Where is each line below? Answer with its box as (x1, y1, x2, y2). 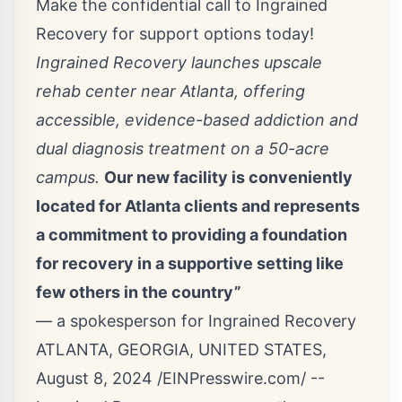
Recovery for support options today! (36, 24, 314, 43)
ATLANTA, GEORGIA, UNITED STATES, (36, 340, 327, 359)
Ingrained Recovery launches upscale (36, 53, 322, 72)
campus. (36, 168, 100, 187)
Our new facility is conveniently (104, 168, 353, 187)
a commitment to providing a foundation (36, 225, 347, 244)
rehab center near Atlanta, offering (36, 82, 305, 100)
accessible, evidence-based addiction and (36, 110, 358, 129)
